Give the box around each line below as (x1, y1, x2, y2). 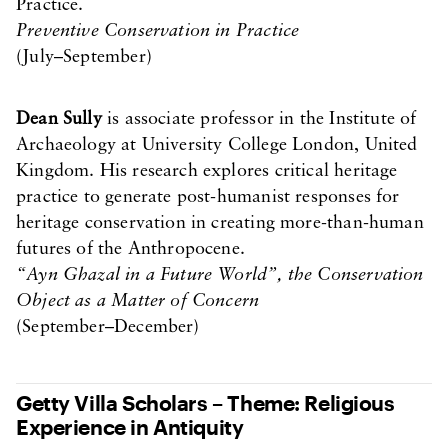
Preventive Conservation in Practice (16, 22, 300, 41)
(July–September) (16, 48, 152, 67)
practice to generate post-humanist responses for (16, 188, 400, 207)
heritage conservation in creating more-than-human (16, 214, 424, 233)
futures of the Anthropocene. (16, 240, 246, 259)
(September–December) (16, 318, 200, 337)
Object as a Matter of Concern (16, 292, 260, 311)
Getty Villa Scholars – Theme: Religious (16, 390, 395, 415)
